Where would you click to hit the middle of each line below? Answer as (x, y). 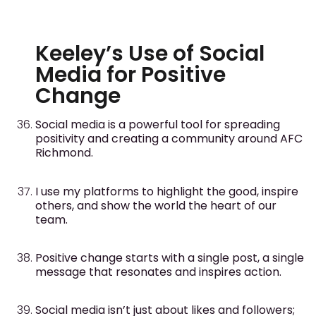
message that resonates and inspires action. (158, 272)
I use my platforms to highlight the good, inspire (167, 191)
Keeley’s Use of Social (150, 54)
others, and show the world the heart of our (156, 205)
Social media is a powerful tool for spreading (158, 125)
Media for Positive (130, 75)
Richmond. (64, 153)
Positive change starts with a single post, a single (170, 257)
